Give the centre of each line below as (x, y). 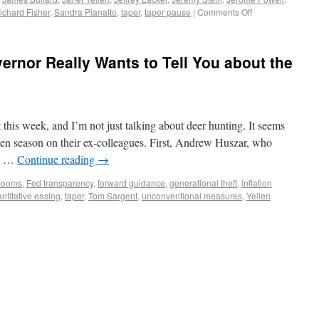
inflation (257, 183)
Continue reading (57, 159)
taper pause (168, 12)
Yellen (258, 195)
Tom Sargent (113, 195)
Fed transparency (60, 183)
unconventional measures (192, 195)
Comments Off (225, 12)
